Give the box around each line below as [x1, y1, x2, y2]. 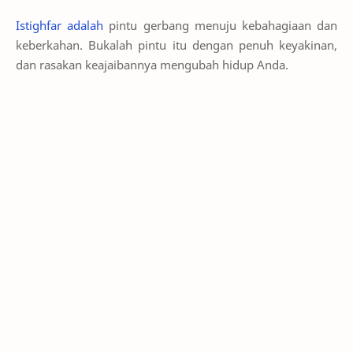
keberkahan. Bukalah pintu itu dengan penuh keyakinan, [16, 36, 337, 53]
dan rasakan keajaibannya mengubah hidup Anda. [16, 56, 288, 72]
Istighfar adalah [16, 17, 104, 33]
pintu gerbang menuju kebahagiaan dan [103, 17, 338, 33]
